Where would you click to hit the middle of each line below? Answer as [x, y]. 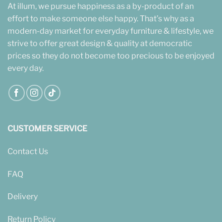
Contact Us [28, 151]
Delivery [23, 197]
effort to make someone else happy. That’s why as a [101, 19]
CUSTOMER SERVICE [47, 129]
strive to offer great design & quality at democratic [100, 44]
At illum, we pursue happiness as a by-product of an [101, 6]
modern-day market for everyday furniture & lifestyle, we [111, 31]
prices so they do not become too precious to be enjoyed [111, 56]
